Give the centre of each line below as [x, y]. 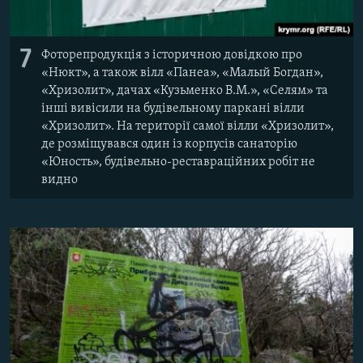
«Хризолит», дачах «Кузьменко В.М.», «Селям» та [185, 90]
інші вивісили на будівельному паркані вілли [173, 108]
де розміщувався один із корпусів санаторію [169, 144]
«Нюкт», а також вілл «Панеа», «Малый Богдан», [182, 73]
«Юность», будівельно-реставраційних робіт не [178, 162]
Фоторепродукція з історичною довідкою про [172, 55]
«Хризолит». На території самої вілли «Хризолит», [188, 126]
